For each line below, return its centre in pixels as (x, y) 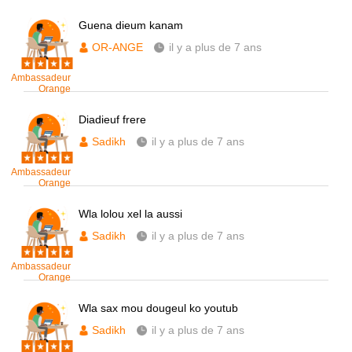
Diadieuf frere (112, 119)
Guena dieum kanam (131, 25)
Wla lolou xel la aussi (130, 214)
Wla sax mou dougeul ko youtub (158, 308)
